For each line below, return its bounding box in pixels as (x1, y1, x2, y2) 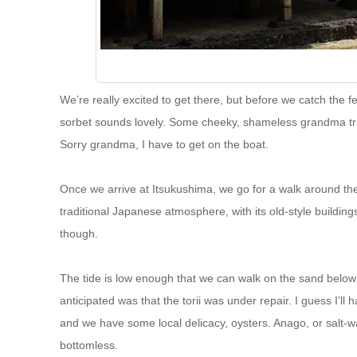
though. (59, 226, 98, 240)
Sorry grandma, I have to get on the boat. (59, 137, 269, 151)
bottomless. (59, 338, 118, 351)
